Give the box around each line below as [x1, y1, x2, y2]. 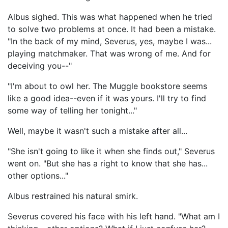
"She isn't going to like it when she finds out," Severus [8, 146, 215, 156]
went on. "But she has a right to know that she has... [8, 158, 208, 168]
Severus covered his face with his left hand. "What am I [8, 211, 220, 221]
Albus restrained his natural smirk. [8, 191, 138, 201]
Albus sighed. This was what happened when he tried [8, 12, 212, 22]
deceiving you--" [8, 61, 72, 71]
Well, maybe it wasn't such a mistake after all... [8, 126, 187, 136]
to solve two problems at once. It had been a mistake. [8, 24, 216, 34]
